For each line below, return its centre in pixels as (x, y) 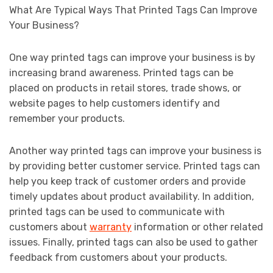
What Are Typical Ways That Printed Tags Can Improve (133, 10)
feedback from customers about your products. (118, 258)
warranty (111, 227)
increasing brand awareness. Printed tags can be (121, 73)
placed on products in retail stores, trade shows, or (125, 88)
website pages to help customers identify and (115, 104)
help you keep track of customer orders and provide (127, 182)
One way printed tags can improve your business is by (132, 58)
